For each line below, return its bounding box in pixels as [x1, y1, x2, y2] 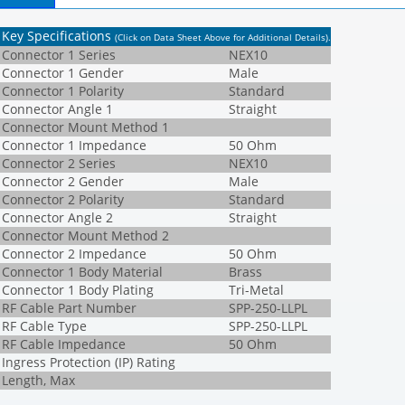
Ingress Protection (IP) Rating [2, 353, 175, 372]
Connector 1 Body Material [2, 263, 163, 281]
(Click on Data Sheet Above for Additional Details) [115, 31, 328, 44]
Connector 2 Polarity [2, 191, 124, 209]
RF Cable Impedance [2, 335, 126, 353]
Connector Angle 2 [2, 209, 113, 227]
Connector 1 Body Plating [2, 281, 154, 299]
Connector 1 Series [2, 46, 116, 64]
